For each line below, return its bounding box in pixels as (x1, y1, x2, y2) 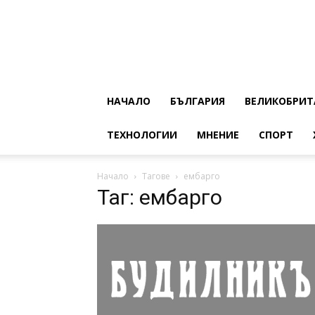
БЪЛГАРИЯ (170, 94, 225, 108)
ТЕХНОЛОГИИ (107, 128, 177, 141)
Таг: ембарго (97, 185, 222, 210)
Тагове (142, 170, 170, 182)
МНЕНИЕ (197, 128, 239, 141)
